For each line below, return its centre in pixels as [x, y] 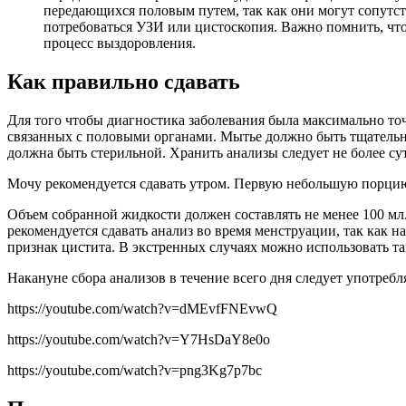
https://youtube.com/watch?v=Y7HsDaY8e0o [139, 340]
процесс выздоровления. [120, 43]
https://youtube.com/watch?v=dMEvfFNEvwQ [142, 309]
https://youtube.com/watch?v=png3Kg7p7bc [135, 371]
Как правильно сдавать [124, 82]
